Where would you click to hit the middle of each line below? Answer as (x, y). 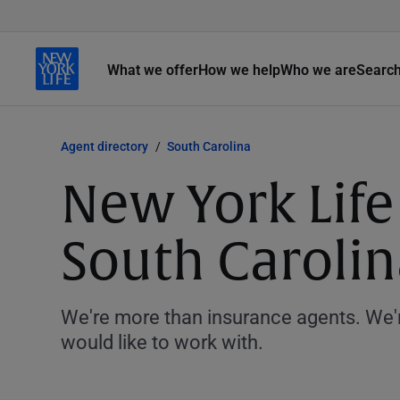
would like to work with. (162, 342)
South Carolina (209, 146)
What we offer (153, 69)
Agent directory (104, 146)
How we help (239, 69)
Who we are (318, 69)
